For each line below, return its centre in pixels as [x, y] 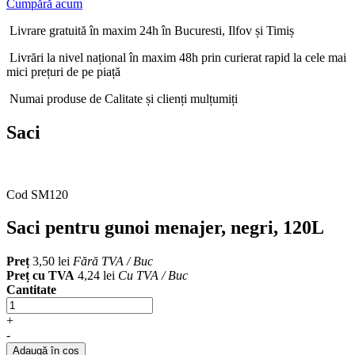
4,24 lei [95, 276]
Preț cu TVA [40, 276]
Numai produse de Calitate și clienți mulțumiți [124, 98]
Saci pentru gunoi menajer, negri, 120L [165, 228]
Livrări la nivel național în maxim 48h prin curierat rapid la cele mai [178, 57]
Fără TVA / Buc [113, 261]
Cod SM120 [37, 194]
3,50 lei [50, 261]
